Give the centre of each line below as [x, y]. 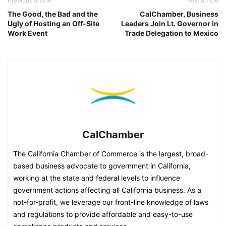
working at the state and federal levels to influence [97, 178]
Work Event [27, 33]
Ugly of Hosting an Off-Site [53, 23]
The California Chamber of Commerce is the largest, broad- [111, 153]
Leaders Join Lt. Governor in [170, 23]
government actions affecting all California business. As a [107, 190]
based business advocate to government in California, [102, 165]
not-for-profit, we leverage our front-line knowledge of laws [111, 202]
